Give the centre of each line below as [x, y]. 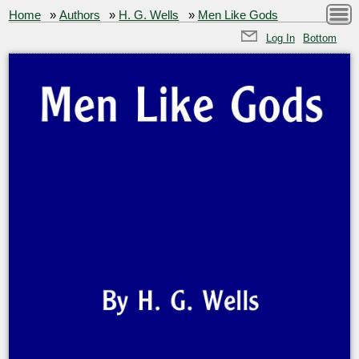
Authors [80, 15]
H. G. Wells [149, 15]
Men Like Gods [238, 15]
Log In [280, 38]
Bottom [320, 38]
